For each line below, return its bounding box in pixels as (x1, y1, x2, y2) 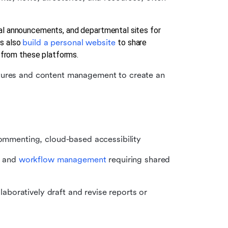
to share (118, 38, 147, 48)
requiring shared (106, 155, 170, 165)
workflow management (18, 155, 106, 165)
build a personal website (22, 38, 118, 48)
